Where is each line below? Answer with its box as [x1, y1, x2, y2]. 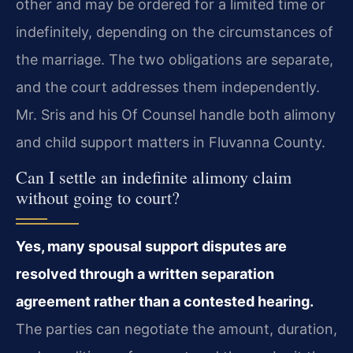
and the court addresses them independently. [16, 78, 320, 95]
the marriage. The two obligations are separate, [16, 50, 333, 68]
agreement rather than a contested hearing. [16, 293, 314, 310]
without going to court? [16, 186, 180, 210]
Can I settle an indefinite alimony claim [16, 165, 292, 189]
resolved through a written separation [16, 266, 274, 283]
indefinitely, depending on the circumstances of [16, 23, 333, 40]
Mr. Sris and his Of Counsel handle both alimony [16, 106, 336, 123]
